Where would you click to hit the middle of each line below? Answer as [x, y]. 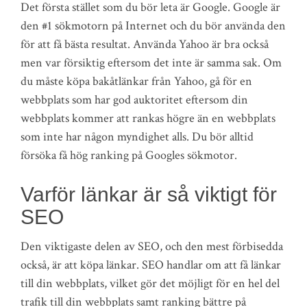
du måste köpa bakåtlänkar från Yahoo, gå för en [136, 81]
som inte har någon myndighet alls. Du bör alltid [137, 136]
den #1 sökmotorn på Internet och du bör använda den [153, 25]
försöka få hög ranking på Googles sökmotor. [129, 155]
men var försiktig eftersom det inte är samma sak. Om [151, 62]
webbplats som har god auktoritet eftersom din [134, 99]
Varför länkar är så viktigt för [149, 194]
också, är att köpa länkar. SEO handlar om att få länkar [151, 265]
